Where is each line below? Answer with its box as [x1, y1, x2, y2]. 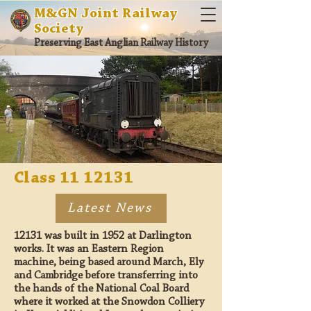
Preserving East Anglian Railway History [34, 38, 208, 49]
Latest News [67, 201, 152, 215]
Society [34, 22, 83, 36]
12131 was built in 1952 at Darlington [14, 230, 192, 242]
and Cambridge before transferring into [14, 270, 198, 281]
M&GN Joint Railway [34, 7, 177, 21]
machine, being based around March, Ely [14, 257, 203, 268]
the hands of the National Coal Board [14, 283, 189, 294]
